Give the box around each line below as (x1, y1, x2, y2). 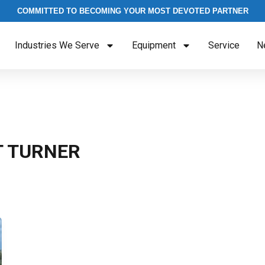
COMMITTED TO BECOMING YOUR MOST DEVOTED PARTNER (17, 7, 248, 15)
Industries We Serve (14, 40, 99, 51)
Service (208, 40, 240, 51)
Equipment (131, 40, 176, 51)
